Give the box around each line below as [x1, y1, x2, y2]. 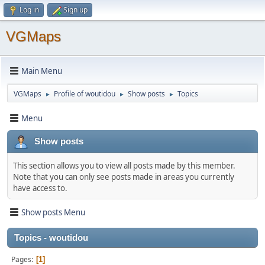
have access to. [13, 183, 67, 193]
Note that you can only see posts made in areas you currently [13, 172, 234, 182]
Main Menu [21, 65, 62, 76]
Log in [20, 5, 39, 15]
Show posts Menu [21, 206, 85, 218]
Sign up [63, 5, 88, 15]
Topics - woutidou [14, 233, 88, 243]
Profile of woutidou [54, 89, 115, 99]
